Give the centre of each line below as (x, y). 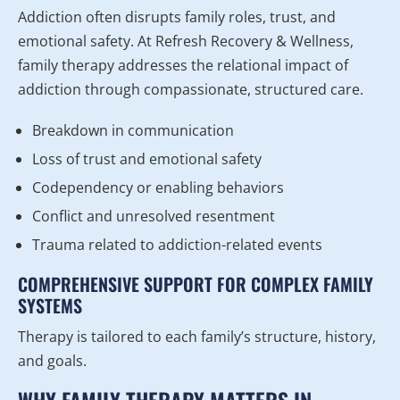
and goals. (52, 361)
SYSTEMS (50, 306)
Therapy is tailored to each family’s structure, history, (197, 337)
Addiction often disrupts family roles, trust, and (177, 17)
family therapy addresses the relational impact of (183, 66)
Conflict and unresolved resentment (154, 217)
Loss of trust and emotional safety (147, 159)
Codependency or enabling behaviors (158, 188)
